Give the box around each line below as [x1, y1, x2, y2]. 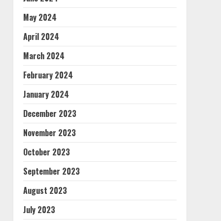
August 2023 [23, 184, 67, 196]
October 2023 [23, 146, 70, 158]
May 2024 [23, 11, 57, 23]
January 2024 [23, 88, 69, 100]
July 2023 [23, 204, 55, 216]
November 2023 [23, 127, 76, 139]
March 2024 [23, 50, 65, 62]
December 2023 [23, 108, 76, 119]
